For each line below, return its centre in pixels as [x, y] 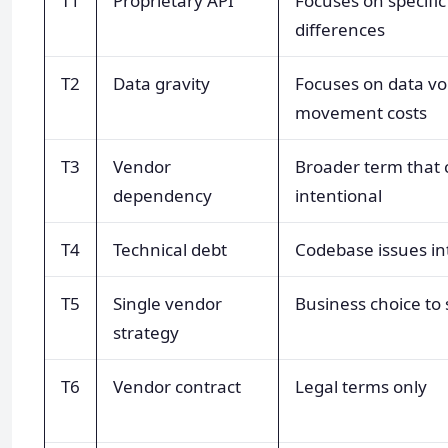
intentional [338, 195]
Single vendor [167, 303]
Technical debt [170, 249]
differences [340, 29]
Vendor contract [177, 386]
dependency [162, 195]
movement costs [361, 112]
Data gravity [161, 83]
